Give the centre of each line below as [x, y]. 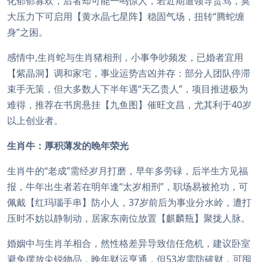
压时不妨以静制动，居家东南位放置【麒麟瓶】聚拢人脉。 [129, 218]
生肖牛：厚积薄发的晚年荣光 [68, 146]
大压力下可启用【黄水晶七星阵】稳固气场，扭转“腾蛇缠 [126, 16]
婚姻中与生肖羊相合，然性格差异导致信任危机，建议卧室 [129, 243]
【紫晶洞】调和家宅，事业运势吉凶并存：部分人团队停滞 [129, 73]
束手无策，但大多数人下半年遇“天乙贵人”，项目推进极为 [127, 89]
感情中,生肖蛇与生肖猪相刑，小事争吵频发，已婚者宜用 [125, 57]
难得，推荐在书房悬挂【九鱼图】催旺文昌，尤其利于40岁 [129, 105]
